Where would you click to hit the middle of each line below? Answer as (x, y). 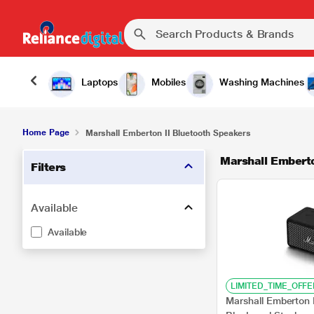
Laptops (100, 82)
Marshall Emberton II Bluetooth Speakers (168, 133)
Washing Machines (262, 82)
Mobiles (169, 82)
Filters (48, 167)
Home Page (46, 132)
